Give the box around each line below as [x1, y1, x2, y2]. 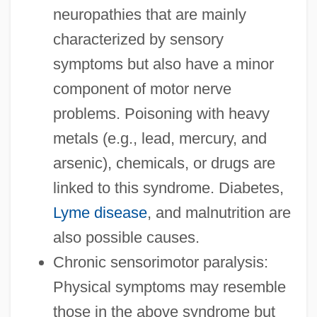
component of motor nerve [52, 80, 231, 98]
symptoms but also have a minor [52, 55, 274, 74]
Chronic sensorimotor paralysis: [52, 253, 268, 272]
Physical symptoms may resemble [52, 278, 286, 296]
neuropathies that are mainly [52, 6, 246, 24]
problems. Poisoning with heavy [52, 105, 270, 123]
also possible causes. [52, 229, 200, 247]
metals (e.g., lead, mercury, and [52, 129, 267, 148]
